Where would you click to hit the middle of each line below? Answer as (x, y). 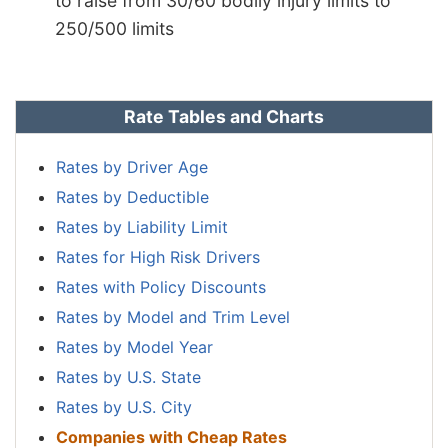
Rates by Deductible (132, 197)
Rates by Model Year (134, 347)
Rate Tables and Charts (224, 117)
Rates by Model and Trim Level (173, 317)
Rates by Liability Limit (142, 227)
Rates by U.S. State (128, 377)
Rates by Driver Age (132, 167)
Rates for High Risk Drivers (158, 257)
